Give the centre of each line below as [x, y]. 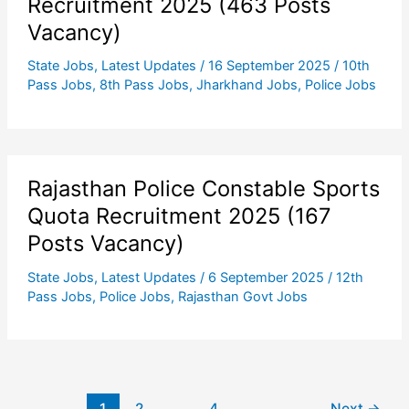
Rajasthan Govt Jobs [242, 296]
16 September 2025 [271, 66]
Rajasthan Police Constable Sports [203, 188]
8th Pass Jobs [144, 85]
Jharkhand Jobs [246, 85]
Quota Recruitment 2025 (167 [179, 215]
